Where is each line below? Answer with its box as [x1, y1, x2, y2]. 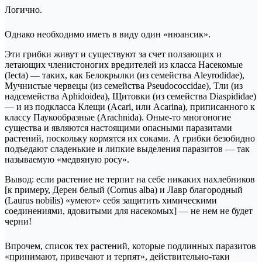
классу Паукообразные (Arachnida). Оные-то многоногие [5, 112, 231, 123]
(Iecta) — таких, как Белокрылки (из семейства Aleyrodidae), [5, 70, 244, 81]
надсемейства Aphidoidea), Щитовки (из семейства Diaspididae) [5, 91, 256, 102]
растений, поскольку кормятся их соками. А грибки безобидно [5, 133, 255, 144]
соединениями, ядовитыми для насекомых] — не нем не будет [5, 206, 253, 216]
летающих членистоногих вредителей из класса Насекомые [5, 60, 243, 70]
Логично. [5, 5, 42, 15]
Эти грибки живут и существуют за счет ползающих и [5, 49, 222, 60]
